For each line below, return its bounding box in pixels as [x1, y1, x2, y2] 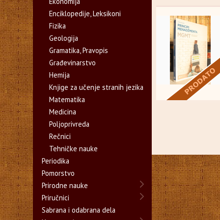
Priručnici [42, 193, 70, 202]
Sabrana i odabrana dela [42, 205, 116, 215]
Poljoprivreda [49, 119, 90, 129]
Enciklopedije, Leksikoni [49, 9, 121, 18]
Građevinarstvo [49, 58, 96, 67]
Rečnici [49, 132, 71, 141]
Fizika [49, 21, 66, 30]
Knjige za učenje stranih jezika [49, 82, 144, 92]
